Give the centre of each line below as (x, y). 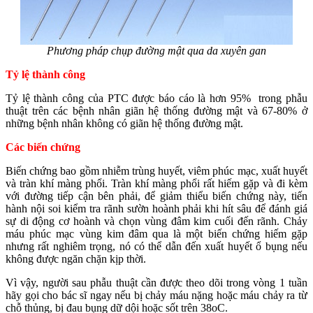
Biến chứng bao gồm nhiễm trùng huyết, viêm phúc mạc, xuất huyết (156, 170)
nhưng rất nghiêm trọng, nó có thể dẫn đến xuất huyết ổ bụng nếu (156, 246)
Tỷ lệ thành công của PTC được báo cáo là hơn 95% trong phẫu (156, 98)
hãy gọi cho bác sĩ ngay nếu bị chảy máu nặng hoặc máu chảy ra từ (156, 295)
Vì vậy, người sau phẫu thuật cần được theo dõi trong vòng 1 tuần (156, 282)
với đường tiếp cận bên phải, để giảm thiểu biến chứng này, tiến (156, 196)
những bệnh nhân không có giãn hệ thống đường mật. (124, 123)
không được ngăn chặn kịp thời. (76, 259)
